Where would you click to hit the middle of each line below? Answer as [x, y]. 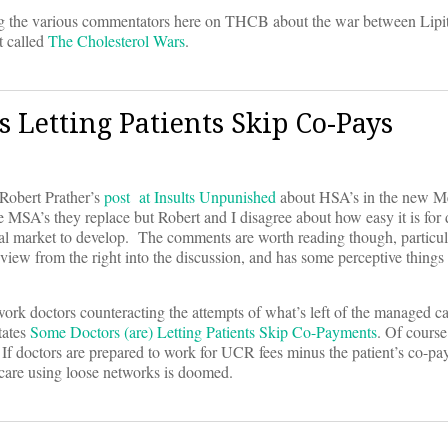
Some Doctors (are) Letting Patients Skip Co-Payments [203, 332]
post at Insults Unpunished [190, 197]
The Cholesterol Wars [116, 41]
